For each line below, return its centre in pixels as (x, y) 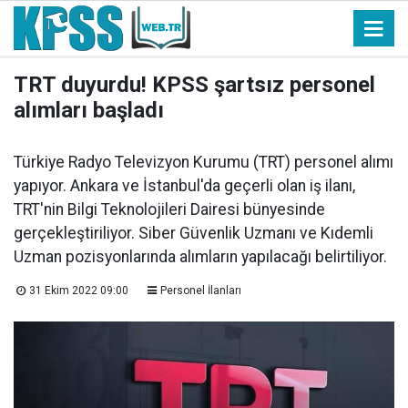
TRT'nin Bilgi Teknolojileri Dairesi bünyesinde (169, 209)
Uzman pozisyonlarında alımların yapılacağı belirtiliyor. (200, 257)
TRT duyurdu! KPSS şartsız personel (194, 85)
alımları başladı (89, 110)
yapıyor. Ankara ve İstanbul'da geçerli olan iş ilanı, (184, 186)
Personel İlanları (200, 291)
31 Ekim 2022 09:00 (78, 291)
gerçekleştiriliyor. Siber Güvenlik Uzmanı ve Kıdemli (194, 233)
